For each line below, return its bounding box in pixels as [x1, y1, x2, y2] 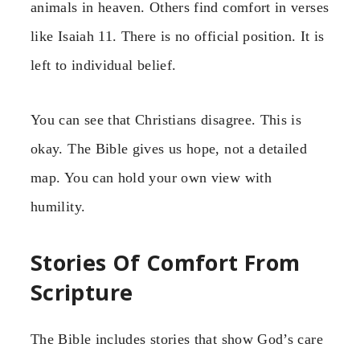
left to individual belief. [31, 56, 177, 73]
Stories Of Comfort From [31, 247, 301, 277]
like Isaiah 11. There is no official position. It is [31, 27, 325, 44]
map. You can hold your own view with [31, 170, 272, 186]
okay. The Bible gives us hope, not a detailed [31, 141, 308, 157]
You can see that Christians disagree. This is [31, 112, 302, 129]
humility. [31, 198, 86, 215]
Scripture [31, 276, 133, 307]
